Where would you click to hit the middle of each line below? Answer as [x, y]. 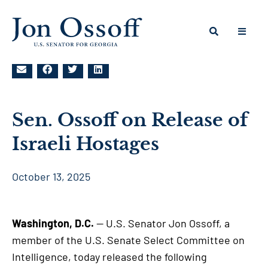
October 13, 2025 [51, 176]
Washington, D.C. [53, 223]
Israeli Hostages [86, 144]
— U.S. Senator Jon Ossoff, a [162, 223]
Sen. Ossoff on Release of [130, 120]
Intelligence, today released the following [109, 257]
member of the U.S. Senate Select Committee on [128, 240]
